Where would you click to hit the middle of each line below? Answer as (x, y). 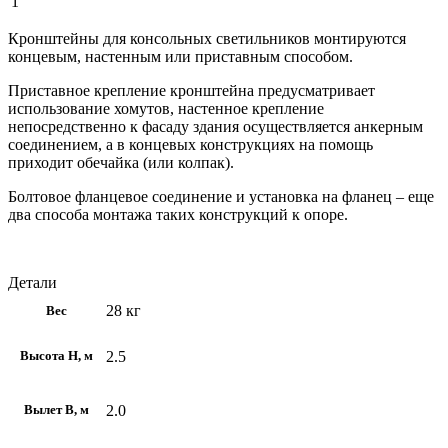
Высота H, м (56, 356)
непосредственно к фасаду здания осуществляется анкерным (215, 127)
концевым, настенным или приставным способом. (180, 57)
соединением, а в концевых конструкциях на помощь (190, 145)
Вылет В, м (56, 410)
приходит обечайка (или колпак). (121, 163)
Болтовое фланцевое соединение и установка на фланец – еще (221, 197)
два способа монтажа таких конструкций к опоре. (178, 215)
